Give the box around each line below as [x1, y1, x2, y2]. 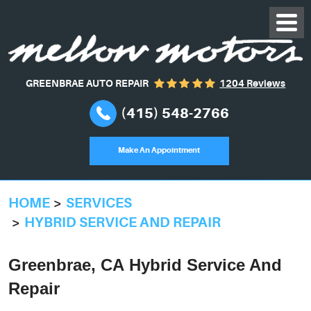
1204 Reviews [219, 77, 286, 89]
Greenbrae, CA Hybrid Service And [8, 255, 282, 274]
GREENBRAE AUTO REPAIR [25, 77, 149, 89]
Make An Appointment [118, 146, 200, 155]
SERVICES [66, 195, 132, 212]
